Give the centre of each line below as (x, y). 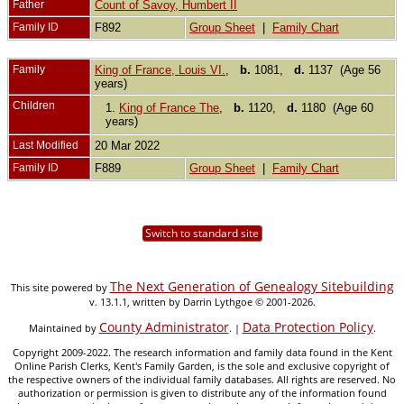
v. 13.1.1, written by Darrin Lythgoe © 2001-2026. (202, 301)
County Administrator (164, 326)
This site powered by (60, 287)
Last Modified (46, 145)
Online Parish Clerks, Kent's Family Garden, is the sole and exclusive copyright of (202, 365)
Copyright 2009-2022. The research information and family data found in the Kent (202, 352)
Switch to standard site (202, 233)
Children (35, 105)
